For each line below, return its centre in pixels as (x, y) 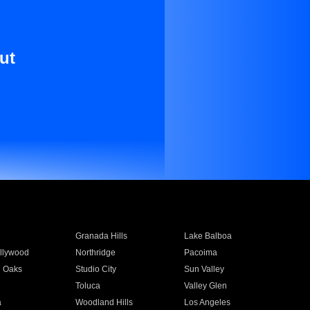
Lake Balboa (208, 236)
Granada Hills (101, 236)
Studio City (95, 269)
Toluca (88, 286)
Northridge (95, 253)
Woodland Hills (104, 302)
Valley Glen (206, 286)
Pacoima (201, 253)
